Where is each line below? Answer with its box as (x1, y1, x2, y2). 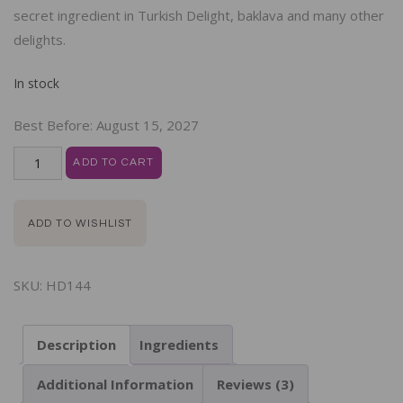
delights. (13, 31, 66, 49)
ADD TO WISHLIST (27, 217, 133, 229)
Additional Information (37, 374, 193, 393)
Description (37, 335, 116, 354)
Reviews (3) (217, 374, 294, 393)
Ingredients (139, 335, 219, 354)
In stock (13, 74, 59, 92)
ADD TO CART (73, 157, 155, 169)
